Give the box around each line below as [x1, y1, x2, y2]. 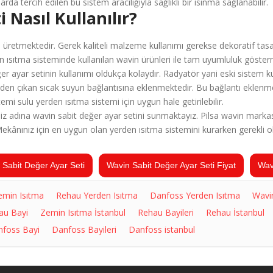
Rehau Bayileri [137, 206, 194, 218]
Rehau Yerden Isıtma [55, 189, 138, 201]
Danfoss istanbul [128, 223, 195, 235]
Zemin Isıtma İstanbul [40, 206, 126, 218]
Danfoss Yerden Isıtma [149, 189, 240, 201]
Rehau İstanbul [205, 206, 264, 218]
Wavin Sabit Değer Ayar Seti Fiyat [107, 160, 236, 170]
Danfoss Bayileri [51, 223, 116, 235]
